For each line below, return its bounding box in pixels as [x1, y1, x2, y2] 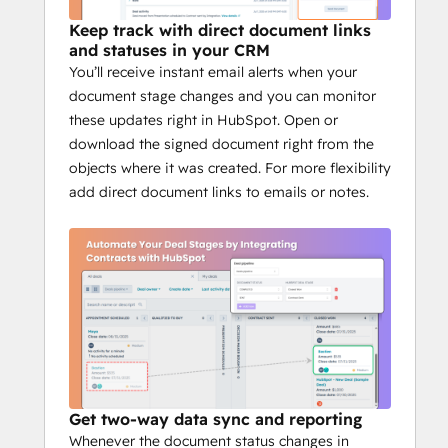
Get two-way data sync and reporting [69, 409, 362, 430]
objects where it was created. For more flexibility [69, 159, 391, 178]
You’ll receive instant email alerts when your [69, 63, 357, 82]
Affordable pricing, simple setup [125, 155, 337, 173]
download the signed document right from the [69, 135, 374, 154]
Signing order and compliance [125, 107, 323, 125]
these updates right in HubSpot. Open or [69, 111, 338, 130]
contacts [125, 83, 181, 101]
